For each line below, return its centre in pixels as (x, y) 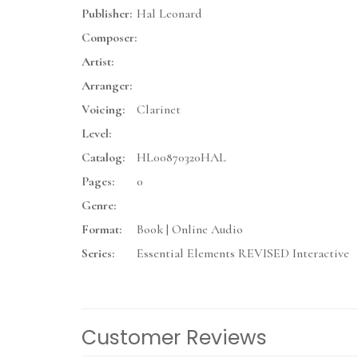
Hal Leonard (169, 14)
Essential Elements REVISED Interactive (243, 254)
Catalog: (103, 158)
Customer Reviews (174, 338)
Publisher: (107, 14)
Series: (98, 254)
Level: (96, 134)
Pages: (98, 182)
